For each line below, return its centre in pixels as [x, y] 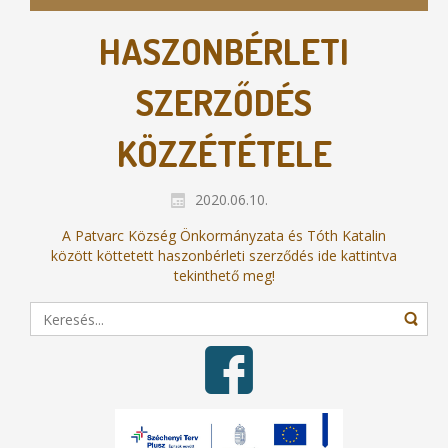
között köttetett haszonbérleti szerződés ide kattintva [224, 255]
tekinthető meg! [224, 275]
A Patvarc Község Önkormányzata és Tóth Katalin [224, 235]
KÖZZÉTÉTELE [224, 153]
